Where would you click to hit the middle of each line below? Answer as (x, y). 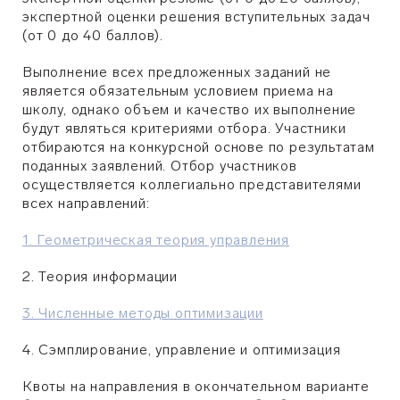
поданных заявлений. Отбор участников (160, 166)
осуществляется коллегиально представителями (192, 184)
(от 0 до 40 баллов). (93, 35)
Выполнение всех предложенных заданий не (177, 72)
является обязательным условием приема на (178, 91)
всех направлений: (86, 203)
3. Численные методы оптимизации (143, 313)
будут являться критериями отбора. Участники (184, 128)
